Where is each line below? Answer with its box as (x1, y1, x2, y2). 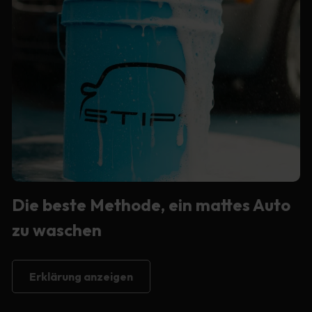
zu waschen (11, 219, 102, 240)
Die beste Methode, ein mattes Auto (11, 194, 290, 215)
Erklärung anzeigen (29, 269, 133, 283)
